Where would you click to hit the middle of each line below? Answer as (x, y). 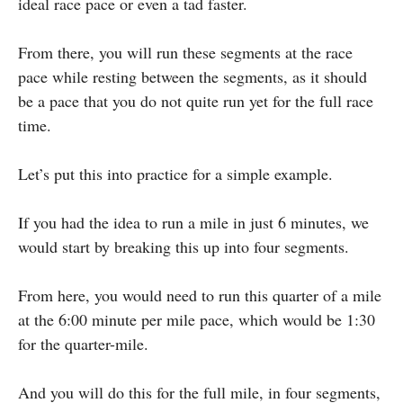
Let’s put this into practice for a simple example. (175, 173)
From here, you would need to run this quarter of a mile (200, 295)
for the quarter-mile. (83, 343)
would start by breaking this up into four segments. (184, 246)
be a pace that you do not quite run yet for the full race (196, 100)
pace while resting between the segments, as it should (193, 76)
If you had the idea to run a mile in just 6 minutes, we (193, 222)
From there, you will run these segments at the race (185, 52)
